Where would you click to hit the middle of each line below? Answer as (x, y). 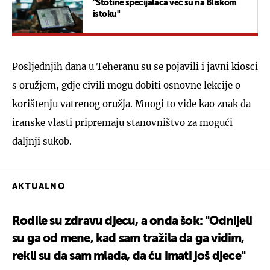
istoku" (107, 14)
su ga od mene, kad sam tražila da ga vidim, (128, 239)
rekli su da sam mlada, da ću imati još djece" (129, 256)
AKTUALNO (39, 187)
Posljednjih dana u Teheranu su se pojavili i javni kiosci (135, 66)
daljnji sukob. (42, 141)
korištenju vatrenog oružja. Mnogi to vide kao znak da (131, 104)
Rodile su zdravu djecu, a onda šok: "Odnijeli (132, 221)
